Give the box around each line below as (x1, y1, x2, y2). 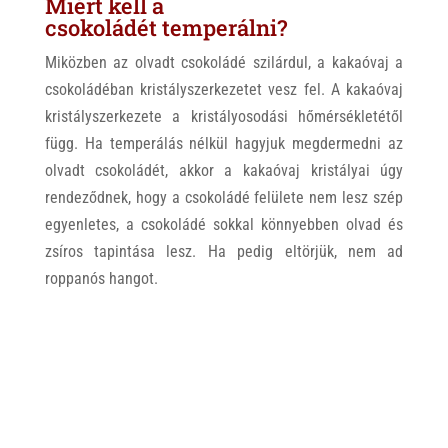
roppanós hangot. (44, 269, 158, 288)
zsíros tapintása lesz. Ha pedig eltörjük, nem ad (44, 242, 404, 261)
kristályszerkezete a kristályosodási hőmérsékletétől (44, 107, 404, 126)
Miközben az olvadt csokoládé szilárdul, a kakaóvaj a (44, 53, 404, 72)
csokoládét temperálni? (44, 13, 287, 42)
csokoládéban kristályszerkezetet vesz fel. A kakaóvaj (44, 80, 404, 99)
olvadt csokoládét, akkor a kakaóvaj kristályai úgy (44, 161, 404, 180)
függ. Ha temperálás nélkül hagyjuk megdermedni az (44, 134, 404, 153)
